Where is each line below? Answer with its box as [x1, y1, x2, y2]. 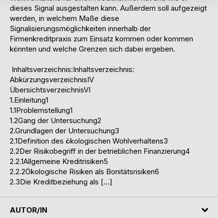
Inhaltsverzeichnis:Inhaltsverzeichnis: [10, 65, 136, 74]
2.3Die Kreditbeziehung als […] [10, 177, 112, 187]
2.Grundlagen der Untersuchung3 [10, 126, 121, 136]
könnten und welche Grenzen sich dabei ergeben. [10, 44, 177, 54]
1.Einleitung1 [10, 95, 50, 105]
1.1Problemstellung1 [10, 106, 74, 115]
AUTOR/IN [10, 205, 47, 215]
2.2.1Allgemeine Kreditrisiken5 [10, 157, 110, 166]
